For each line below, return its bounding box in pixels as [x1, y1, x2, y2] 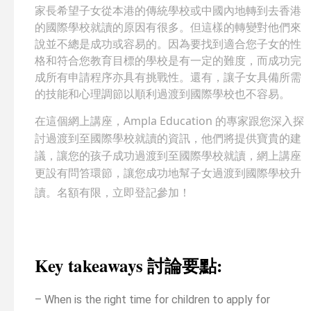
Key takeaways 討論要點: [35, 253, 222, 279]
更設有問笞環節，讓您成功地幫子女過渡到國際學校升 [35, 165, 301, 181]
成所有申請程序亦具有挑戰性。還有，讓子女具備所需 [35, 69, 301, 85]
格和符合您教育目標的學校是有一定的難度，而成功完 [35, 53, 301, 69]
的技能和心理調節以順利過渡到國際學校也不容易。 [35, 86, 290, 102]
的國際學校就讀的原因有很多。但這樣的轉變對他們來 [35, 19, 301, 35]
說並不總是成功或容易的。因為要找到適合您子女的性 [35, 36, 301, 52]
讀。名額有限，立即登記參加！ [35, 185, 190, 201]
